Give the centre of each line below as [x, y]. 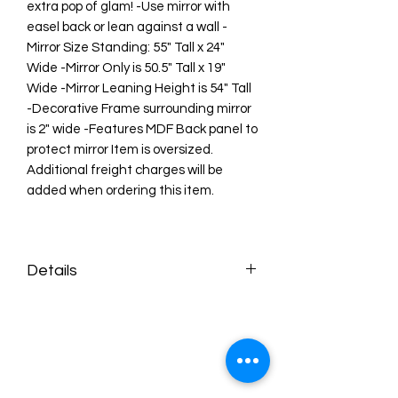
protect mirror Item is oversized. [120, 149]
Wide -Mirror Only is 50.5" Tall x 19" [126, 68]
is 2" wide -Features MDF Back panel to [142, 129]
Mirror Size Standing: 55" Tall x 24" [126, 47]
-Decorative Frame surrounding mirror [139, 108]
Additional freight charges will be [125, 170]
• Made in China [76, 327]
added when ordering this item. [120, 190]
